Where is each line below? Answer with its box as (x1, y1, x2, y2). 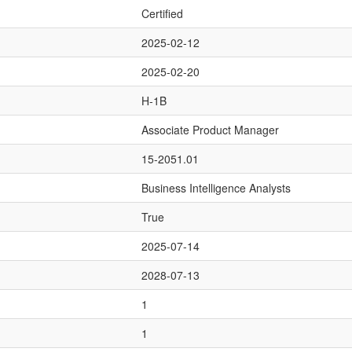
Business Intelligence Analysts (141, 180, 291, 196)
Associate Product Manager (141, 122, 279, 137)
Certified (141, 5, 183, 21)
